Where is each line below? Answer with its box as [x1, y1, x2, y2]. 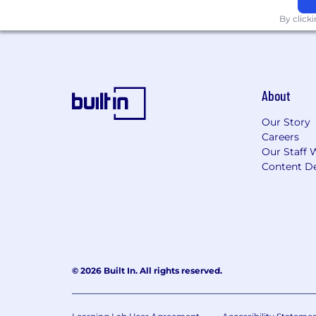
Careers [261, 130, 299, 143]
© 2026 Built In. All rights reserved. [72, 265, 222, 276]
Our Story [261, 116, 310, 128]
